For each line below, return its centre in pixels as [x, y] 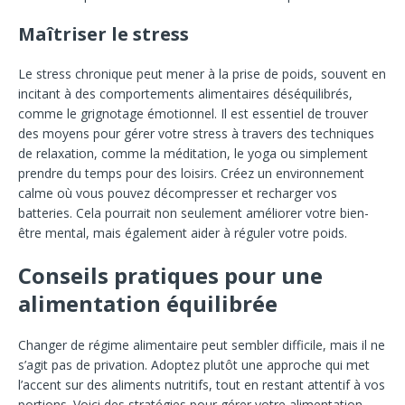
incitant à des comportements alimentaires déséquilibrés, [185, 94]
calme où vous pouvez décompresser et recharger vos [178, 193]
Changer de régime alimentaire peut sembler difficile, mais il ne [202, 345]
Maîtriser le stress [104, 34]
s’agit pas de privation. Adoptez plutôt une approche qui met [194, 365]
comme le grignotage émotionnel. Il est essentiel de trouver [193, 114]
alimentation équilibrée [148, 304]
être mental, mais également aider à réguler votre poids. [183, 233]
